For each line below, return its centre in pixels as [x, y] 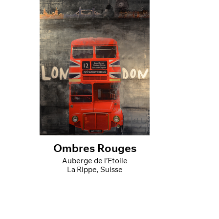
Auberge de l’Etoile [95, 161]
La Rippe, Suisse [95, 170]
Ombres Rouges [95, 149]
